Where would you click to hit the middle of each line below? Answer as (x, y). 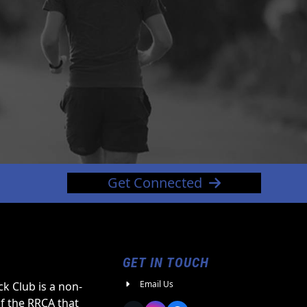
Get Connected (155, 183)
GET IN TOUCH (166, 262)
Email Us (157, 284)
